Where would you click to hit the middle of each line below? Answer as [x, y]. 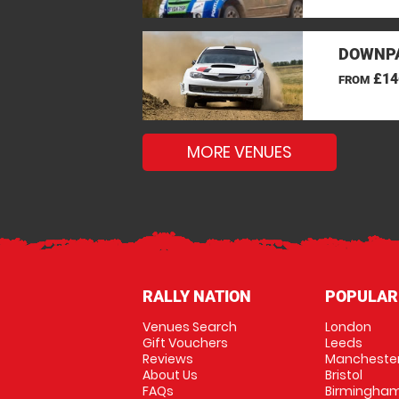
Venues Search [190, 327]
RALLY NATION [197, 296]
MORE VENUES [240, 152]
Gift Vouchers [185, 343]
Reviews [168, 359]
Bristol [343, 375]
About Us [170, 375]
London [348, 327]
